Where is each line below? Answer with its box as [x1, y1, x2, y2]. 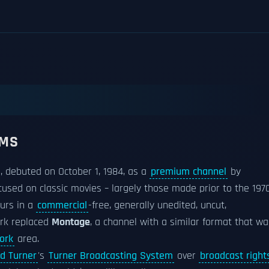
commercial [37, 199, 87, 212]
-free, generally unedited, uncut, [88, 199, 226, 212]
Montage [52, 216, 90, 229]
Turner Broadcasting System [49, 249, 173, 262]
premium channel [151, 165, 226, 178]
